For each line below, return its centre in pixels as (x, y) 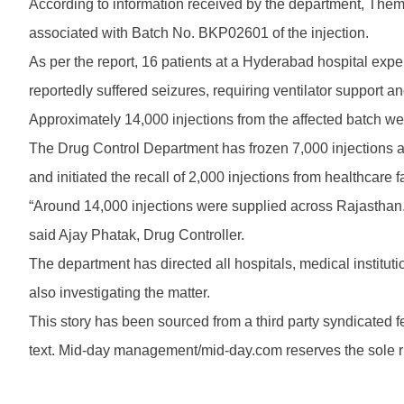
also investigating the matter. (119, 293)
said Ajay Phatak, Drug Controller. (137, 235)
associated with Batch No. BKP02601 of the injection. (199, 33)
